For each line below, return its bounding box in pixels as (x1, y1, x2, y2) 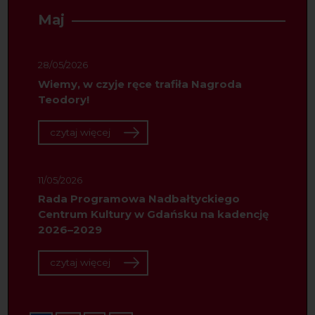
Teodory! (37, 92, 89, 106)
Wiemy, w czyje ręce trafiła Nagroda (37, 77, 242, 91)
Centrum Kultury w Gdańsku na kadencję (37, 207, 269, 221)
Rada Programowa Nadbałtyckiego (37, 192, 240, 206)
